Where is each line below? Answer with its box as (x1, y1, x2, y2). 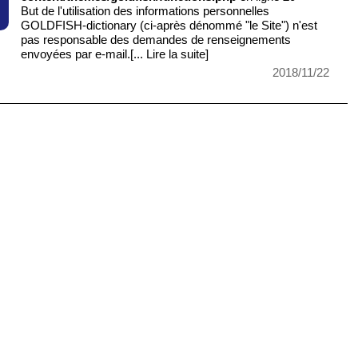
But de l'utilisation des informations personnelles (21, 4, 270, 18)
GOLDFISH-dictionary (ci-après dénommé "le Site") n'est (21, 18, 318, 33)
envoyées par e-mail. (21, 47, 131, 62)
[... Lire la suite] (130, 47, 209, 62)
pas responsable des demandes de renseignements (21, 33, 292, 47)
